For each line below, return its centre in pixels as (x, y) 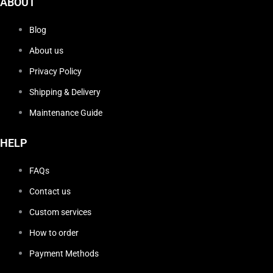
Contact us (50, 192)
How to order (54, 233)
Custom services (60, 212)
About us (46, 51)
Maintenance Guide (66, 113)
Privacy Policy (55, 72)
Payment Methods (64, 254)
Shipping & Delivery (65, 92)
